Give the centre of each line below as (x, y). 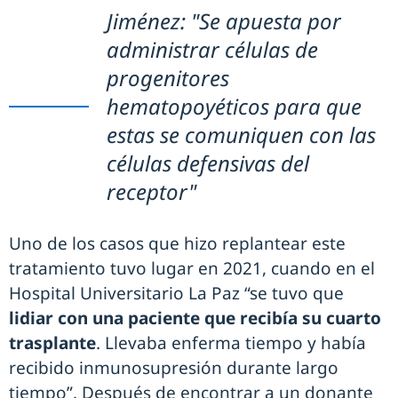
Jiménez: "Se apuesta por (224, 21)
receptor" (151, 192)
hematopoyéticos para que (234, 107)
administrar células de (212, 50)
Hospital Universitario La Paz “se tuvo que (176, 294)
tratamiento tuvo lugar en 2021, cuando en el (192, 269)
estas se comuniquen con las (241, 135)
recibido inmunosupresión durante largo (174, 368)
